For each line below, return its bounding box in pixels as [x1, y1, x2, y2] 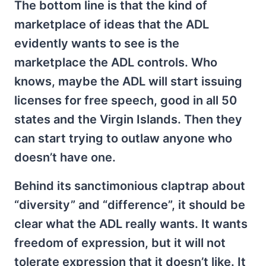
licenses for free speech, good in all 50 [14, 93, 237, 107]
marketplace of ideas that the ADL [14, 17, 209, 31]
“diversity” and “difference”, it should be [14, 198, 245, 212]
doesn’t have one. [14, 150, 116, 164]
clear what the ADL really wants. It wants [14, 217, 248, 231]
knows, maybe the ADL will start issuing [14, 74, 242, 88]
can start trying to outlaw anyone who [14, 131, 232, 145]
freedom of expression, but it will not [14, 236, 226, 250]
